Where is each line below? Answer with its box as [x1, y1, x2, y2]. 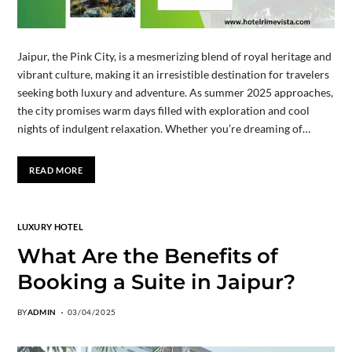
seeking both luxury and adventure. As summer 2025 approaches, [16, 86, 333, 100]
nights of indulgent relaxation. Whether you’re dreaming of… [16, 122, 310, 136]
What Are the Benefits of [16, 244, 278, 269]
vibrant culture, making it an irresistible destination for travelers [16, 68, 329, 82]
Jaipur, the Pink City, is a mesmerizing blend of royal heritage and [16, 49, 332, 64]
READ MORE [29, 164, 83, 175]
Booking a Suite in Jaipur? [16, 269, 295, 295]
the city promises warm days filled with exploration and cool [16, 104, 310, 118]
